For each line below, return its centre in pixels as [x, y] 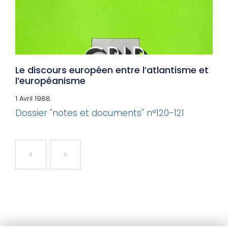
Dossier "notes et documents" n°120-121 [100, 113]
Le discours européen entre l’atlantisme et [112, 70]
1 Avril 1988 [33, 99]
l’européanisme [50, 81]
